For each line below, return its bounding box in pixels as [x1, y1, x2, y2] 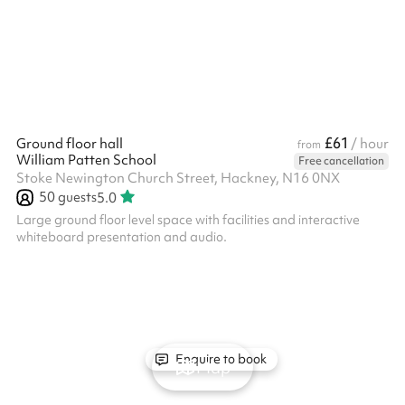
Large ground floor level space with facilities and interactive [16, 212, 360, 228]
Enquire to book [173, 350, 267, 367]
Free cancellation [298, 154, 384, 168]
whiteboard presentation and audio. [16, 229, 227, 245]
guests [55, 188, 97, 206]
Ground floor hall [16, 135, 123, 153]
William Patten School [16, 151, 156, 169]
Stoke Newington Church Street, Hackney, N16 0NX [16, 169, 340, 187]
